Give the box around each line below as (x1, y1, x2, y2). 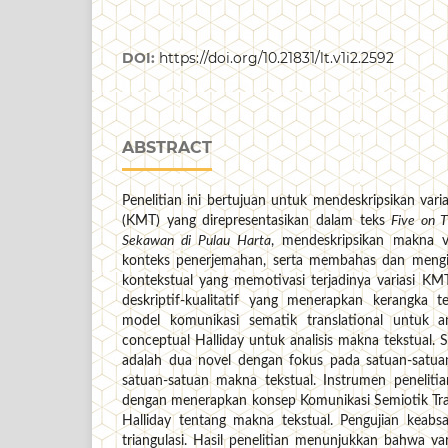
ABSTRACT (122, 138, 212, 158)
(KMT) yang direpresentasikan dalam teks (122, 214, 392, 229)
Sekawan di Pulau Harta (122, 234, 272, 249)
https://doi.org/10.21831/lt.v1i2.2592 (159, 49, 394, 68)
